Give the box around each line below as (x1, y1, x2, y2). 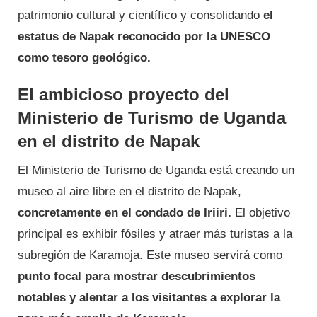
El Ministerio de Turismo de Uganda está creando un (18, 163, 294, 178)
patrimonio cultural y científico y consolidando (18, 8, 263, 23)
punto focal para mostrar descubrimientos (18, 270, 255, 284)
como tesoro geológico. (18, 51, 151, 65)
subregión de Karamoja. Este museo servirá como (18, 248, 282, 263)
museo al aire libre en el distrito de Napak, (18, 185, 241, 199)
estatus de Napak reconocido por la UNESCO (18, 30, 270, 44)
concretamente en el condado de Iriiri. (18, 206, 231, 220)
